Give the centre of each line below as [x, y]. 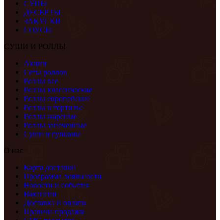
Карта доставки [50, 167]
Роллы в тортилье [53, 107]
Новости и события [56, 185]
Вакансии [40, 193]
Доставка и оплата [55, 202]
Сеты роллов [45, 72]
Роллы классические [58, 89]
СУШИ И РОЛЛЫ [35, 46]
